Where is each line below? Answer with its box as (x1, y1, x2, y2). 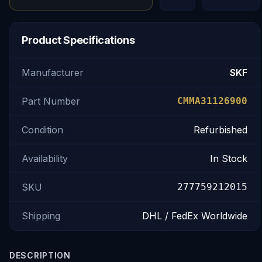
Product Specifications (22, 34, 135, 46)
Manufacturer (22, 67, 84, 78)
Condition (22, 124, 63, 136)
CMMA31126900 (177, 95, 247, 106)
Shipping (22, 210, 60, 222)
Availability (22, 153, 68, 164)
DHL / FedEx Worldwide (142, 210, 247, 222)
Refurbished (194, 124, 247, 136)
